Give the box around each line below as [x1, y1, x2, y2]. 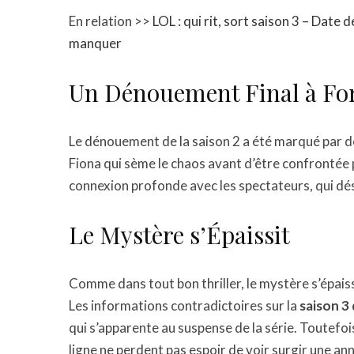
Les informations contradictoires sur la [69, 297, 299, 314]
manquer [69, 35, 122, 52]
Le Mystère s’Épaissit [69, 219, 290, 251]
